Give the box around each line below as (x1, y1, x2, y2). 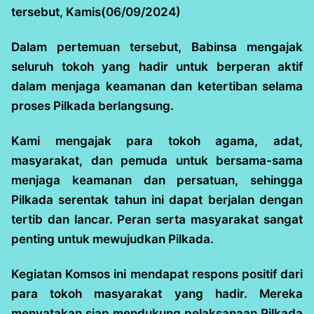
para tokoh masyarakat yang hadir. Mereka (11, 286, 303, 301)
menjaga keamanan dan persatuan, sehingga (11, 172, 303, 187)
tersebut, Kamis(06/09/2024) (11, 4, 181, 19)
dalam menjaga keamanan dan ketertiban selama (11, 78, 303, 93)
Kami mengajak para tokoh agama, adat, (11, 133, 303, 148)
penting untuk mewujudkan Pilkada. (11, 231, 214, 246)
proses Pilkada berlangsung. (11, 98, 174, 113)
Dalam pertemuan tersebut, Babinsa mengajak (11, 39, 303, 54)
